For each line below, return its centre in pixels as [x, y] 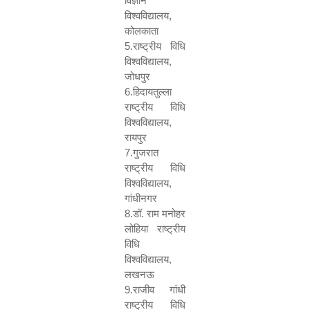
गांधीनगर [141, 198]
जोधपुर [137, 76]
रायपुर [136, 137]
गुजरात [146, 153]
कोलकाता [142, 31]
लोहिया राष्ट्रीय [155, 229]
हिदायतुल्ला [152, 92]
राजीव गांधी [159, 290]
